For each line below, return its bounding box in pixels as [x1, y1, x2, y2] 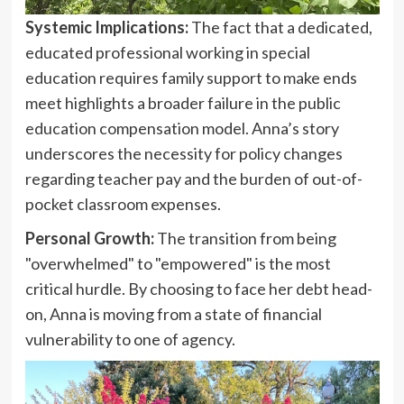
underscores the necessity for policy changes [24, 142, 343, 163]
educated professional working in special [24, 41, 310, 62]
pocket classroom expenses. [24, 193, 221, 214]
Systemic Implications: [24, 16, 188, 37]
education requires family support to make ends [24, 67, 357, 87]
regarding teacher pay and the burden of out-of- [24, 168, 363, 188]
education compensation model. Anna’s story [24, 117, 339, 138]
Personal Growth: [24, 227, 154, 248]
